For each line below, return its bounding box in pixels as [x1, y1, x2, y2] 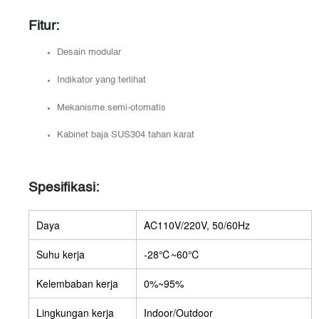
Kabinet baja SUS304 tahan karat [57, 130, 194, 140]
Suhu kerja [36, 247, 85, 262]
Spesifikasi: [28, 182, 99, 195]
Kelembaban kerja [36, 276, 118, 291]
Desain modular [57, 47, 121, 57]
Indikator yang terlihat [57, 75, 146, 85]
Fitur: [28, 19, 59, 33]
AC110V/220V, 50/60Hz [144, 218, 250, 233]
